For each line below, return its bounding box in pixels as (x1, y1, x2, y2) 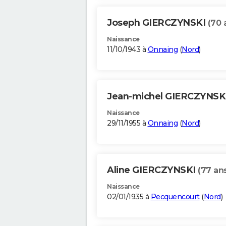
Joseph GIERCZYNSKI (107, 17, 208, 29)
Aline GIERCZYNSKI (107, 164, 198, 176)
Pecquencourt (150, 192, 200, 202)
